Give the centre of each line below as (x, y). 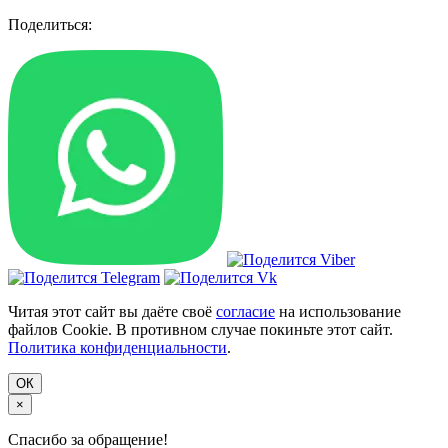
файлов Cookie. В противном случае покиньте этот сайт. (200, 329)
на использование (338, 311)
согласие (245, 311)
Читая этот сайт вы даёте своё (112, 311)
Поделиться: (50, 24)
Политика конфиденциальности (117, 347)
